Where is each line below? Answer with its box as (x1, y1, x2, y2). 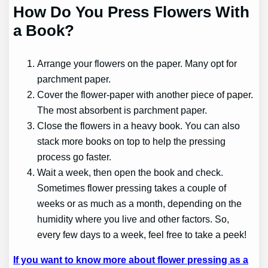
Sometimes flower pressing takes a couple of (37, 182, 227, 193)
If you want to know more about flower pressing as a (13, 254, 249, 266)
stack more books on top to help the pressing (37, 135, 226, 147)
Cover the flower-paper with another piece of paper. (37, 89, 254, 100)
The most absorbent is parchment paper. (37, 104, 210, 115)
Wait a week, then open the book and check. (37, 166, 224, 178)
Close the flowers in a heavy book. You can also (37, 120, 240, 131)
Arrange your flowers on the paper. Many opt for (37, 57, 237, 69)
